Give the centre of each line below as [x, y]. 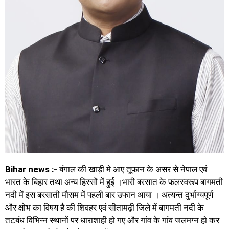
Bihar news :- [31, 169]
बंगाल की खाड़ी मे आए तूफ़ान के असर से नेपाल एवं [132, 169]
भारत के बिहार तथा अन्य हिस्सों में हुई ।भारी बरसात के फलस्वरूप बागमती [114, 182]
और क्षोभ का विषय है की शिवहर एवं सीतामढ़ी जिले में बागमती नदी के [105, 208]
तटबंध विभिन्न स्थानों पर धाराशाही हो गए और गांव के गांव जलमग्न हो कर [112, 221]
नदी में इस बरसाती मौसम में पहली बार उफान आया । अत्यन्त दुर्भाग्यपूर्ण [109, 195]
